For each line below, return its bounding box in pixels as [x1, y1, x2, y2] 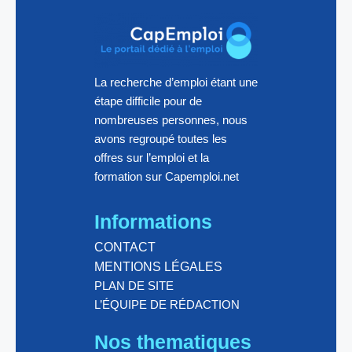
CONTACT [94, 240, 156, 255]
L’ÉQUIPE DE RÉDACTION [94, 298, 240, 312]
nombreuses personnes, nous [94, 113, 247, 127]
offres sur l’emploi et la [94, 151, 209, 165]
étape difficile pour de [94, 94, 202, 108]
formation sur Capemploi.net [94, 170, 239, 184]
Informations [94, 211, 212, 233]
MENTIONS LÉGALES [94, 260, 222, 274]
